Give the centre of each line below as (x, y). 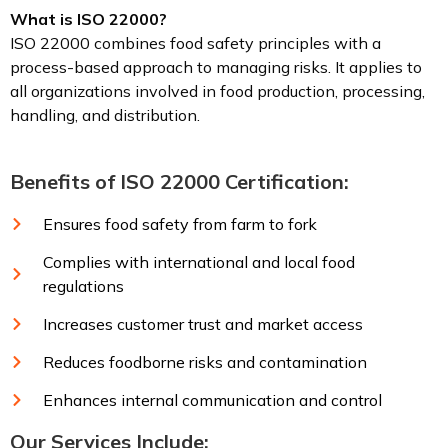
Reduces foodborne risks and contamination (204, 362)
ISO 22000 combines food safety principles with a (195, 43)
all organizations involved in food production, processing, (217, 91)
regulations (83, 286)
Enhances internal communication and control (212, 400)
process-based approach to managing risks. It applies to (216, 67)
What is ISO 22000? (88, 19)
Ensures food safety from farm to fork (179, 224)
